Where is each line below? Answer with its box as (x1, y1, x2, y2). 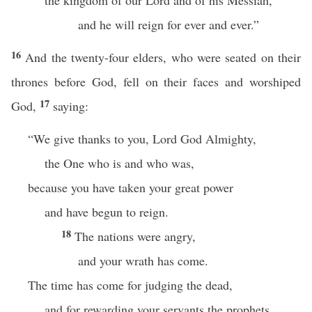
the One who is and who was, (45, 155, 194, 171)
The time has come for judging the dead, (28, 276, 233, 293)
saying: (53, 97, 88, 114)
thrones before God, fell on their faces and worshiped (11, 73, 301, 90)
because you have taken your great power (28, 179, 233, 196)
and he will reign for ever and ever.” (78, 16, 259, 33)
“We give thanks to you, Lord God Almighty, (28, 130, 256, 147)
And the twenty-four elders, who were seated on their (25, 49, 302, 65)
